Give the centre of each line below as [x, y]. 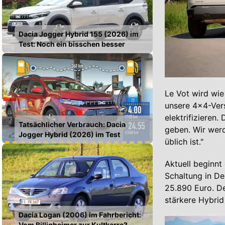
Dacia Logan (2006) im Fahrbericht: [80, 214]
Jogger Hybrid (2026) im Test [69, 134]
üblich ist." [184, 142]
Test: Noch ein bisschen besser [72, 44]
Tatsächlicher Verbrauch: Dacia [72, 124]
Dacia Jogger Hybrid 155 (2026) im [79, 34]
